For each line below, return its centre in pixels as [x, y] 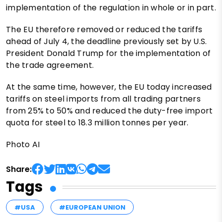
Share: [19, 169]
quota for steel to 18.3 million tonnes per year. [97, 123]
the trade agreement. [50, 65]
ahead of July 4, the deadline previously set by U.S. [107, 42]
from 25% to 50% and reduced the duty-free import [110, 111]
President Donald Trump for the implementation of [109, 54]
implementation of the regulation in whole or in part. [111, 8]
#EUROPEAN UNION [92, 208]
